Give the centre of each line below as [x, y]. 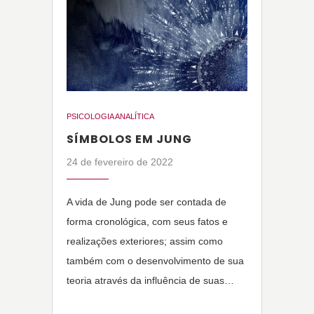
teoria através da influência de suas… [150, 281]
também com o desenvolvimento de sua [155, 261]
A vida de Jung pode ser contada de [146, 202]
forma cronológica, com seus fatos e [147, 222]
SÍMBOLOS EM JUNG [129, 139]
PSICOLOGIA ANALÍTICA [110, 117]
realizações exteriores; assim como [145, 241]
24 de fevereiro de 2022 [120, 162]
